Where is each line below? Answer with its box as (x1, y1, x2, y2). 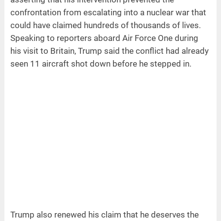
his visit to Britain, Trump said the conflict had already (10, 46, 209, 56)
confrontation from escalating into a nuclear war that (10, 7, 206, 18)
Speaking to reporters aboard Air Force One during (10, 33, 198, 43)
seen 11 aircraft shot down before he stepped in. (10, 59, 191, 69)
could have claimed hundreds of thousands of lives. (10, 20, 201, 31)
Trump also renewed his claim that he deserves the (10, 210, 199, 220)
